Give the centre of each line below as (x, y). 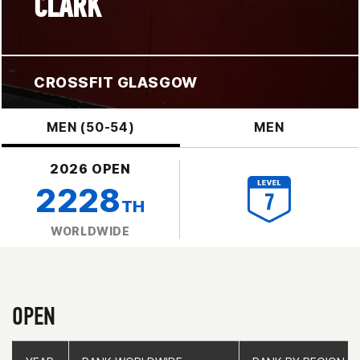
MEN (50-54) (91, 127)
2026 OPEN (90, 168)
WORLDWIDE (90, 231)
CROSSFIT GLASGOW (116, 82)
